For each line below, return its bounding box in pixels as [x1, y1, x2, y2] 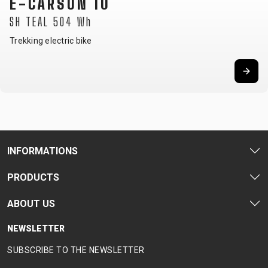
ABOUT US [7, 197, 55, 209]
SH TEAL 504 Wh [10, 15, 92, 29]
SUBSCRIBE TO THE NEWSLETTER [7, 245, 145, 255]
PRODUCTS [7, 171, 59, 183]
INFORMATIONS [7, 145, 78, 157]
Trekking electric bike [10, 36, 92, 45]
